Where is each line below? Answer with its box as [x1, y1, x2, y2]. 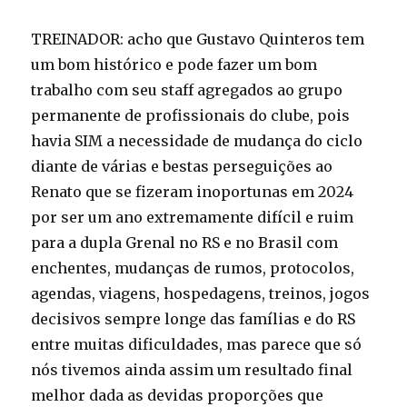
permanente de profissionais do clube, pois [31, 106, 351, 125]
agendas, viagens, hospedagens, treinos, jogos [31, 284, 371, 303]
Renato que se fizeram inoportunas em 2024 [31, 183, 354, 202]
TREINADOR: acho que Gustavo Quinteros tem [31, 30, 365, 49]
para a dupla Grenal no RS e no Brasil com [31, 233, 339, 253]
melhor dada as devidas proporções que [31, 386, 324, 405]
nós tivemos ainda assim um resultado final [31, 361, 353, 380]
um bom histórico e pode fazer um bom [31, 55, 318, 74]
